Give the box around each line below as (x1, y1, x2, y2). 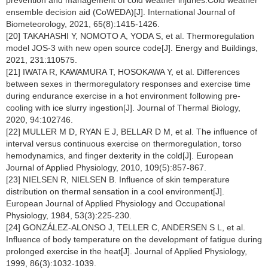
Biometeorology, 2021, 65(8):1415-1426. (6, 19, 160, 29)
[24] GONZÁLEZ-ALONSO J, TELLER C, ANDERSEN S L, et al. (6, 223, 245, 233)
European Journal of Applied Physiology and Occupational (6, 199, 225, 209)
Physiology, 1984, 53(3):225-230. (6, 211, 132, 221)
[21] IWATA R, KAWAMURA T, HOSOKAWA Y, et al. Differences (6, 67, 240, 77)
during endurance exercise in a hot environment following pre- (6, 91, 240, 101)
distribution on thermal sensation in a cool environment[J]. (6, 187, 224, 197)
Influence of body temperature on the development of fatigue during (6, 234, 262, 245)
